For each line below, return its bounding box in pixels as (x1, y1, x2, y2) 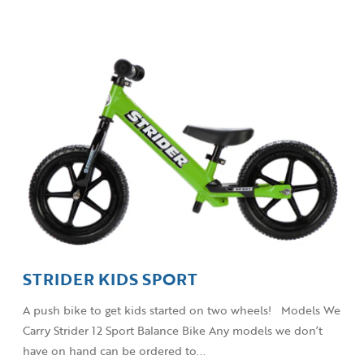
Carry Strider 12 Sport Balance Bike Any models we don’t (23, 322, 323, 340)
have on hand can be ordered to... (23, 342, 206, 360)
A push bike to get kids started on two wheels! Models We (23, 301, 340, 319)
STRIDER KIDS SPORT (23, 267, 197, 292)
